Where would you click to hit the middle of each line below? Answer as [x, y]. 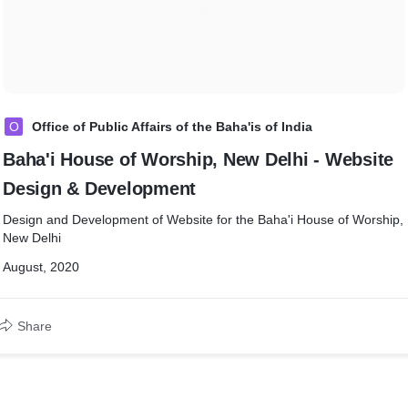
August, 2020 [41, 267]
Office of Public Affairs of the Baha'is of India [172, 127]
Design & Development [99, 189]
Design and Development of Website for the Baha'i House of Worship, [203, 219]
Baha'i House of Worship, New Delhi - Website [198, 159]
